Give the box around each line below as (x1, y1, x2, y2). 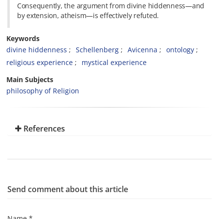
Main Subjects (6, 75, 53, 84)
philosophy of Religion (6, 86, 79, 95)
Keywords (6, 34, 40, 43)
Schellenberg (76, 45, 119, 54)
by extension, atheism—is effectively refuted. (17, 11, 159, 20)
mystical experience (82, 58, 147, 67)
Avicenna (128, 45, 157, 54)
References (22, 123, 65, 134)
